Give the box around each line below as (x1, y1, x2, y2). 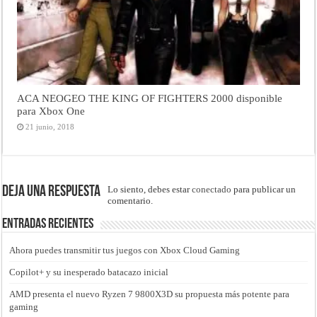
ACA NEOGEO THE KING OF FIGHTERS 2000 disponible (17, 92, 283, 105)
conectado (192, 184, 232, 195)
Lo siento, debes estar (108, 184, 192, 195)
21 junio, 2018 (25, 122, 75, 132)
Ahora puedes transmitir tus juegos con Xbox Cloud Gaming (9, 245, 241, 256)
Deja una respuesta (2, 184, 101, 201)
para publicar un (231, 184, 296, 195)
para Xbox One (17, 105, 86, 117)
